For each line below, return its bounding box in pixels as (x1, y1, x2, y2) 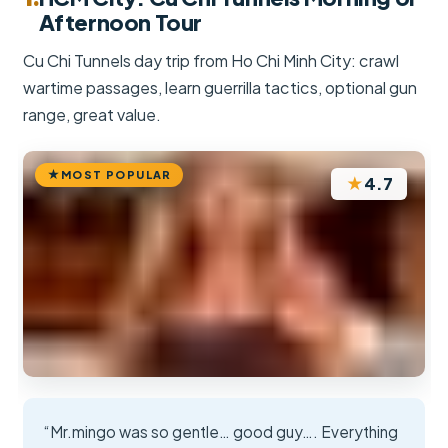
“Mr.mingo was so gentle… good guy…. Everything (44, 422, 399, 442)
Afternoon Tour (38, 8, 203, 37)
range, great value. (23, 104, 162, 126)
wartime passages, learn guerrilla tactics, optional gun (23, 77, 418, 99)
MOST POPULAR (60, 167, 172, 181)
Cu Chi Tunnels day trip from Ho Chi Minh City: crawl (23, 50, 400, 72)
